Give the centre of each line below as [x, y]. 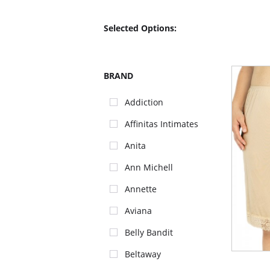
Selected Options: [140, 28]
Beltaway [143, 254]
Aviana [138, 211]
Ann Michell [149, 167]
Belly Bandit [149, 232]
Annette [141, 189]
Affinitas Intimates [162, 124]
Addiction [144, 102]
